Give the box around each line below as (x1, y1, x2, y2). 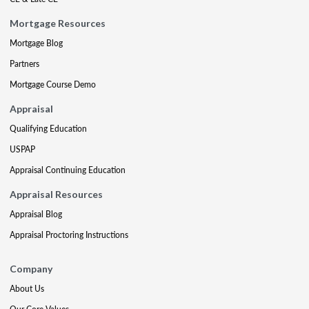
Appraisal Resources (10, 188, 103, 200)
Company (10, 263, 52, 275)
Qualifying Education (10, 123, 87, 134)
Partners (10, 58, 39, 70)
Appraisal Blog (10, 208, 62, 220)
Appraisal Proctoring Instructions (10, 229, 128, 241)
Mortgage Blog (10, 37, 63, 49)
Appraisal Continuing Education (10, 164, 126, 176)
